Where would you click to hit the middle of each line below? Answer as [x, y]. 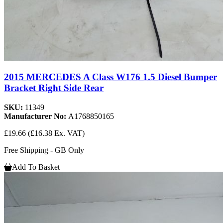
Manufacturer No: [36, 116]
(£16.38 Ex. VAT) [56, 133]
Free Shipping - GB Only [44, 150]
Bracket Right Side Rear [54, 88]
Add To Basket [36, 167]
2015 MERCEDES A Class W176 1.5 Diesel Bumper [111, 77]
